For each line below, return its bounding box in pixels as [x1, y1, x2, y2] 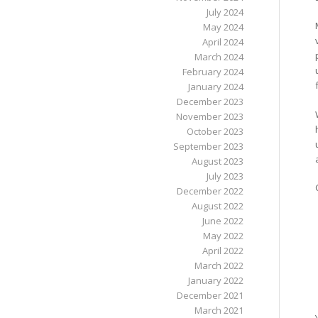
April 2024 [202, 35, 243, 48]
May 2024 [202, 21, 243, 33]
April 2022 [202, 244, 243, 257]
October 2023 [186, 125, 243, 138]
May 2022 [202, 229, 243, 242]
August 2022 [191, 199, 243, 212]
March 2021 [194, 304, 243, 317]
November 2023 [175, 110, 243, 123]
